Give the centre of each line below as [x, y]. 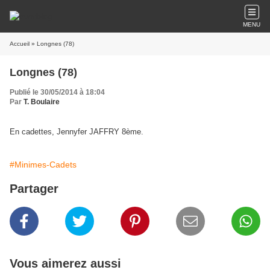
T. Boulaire [42, 102]
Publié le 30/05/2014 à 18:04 [57, 92]
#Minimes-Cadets [43, 165]
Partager [34, 189]
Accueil [20, 44]
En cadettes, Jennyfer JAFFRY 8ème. [77, 132]
